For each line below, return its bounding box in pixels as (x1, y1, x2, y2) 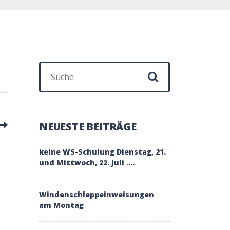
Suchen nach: (39, 62, 89, 73)
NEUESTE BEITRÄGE (39, 120, 137, 133)
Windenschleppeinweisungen (39, 189, 154, 199)
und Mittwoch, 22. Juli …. (39, 158, 135, 167)
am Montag (39, 200, 84, 210)
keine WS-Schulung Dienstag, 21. (39, 147, 166, 157)
